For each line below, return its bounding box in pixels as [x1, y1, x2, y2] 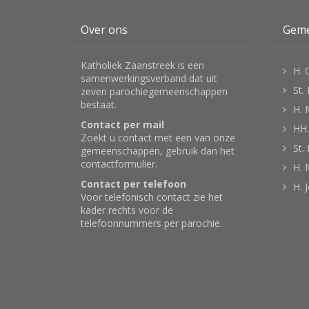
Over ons [81, 22, 128, 38]
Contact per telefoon [81, 177, 186, 191]
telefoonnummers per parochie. [81, 217, 222, 230]
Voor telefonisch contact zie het [81, 190, 223, 204]
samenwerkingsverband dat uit [81, 72, 217, 86]
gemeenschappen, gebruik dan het [81, 144, 235, 158]
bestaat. [81, 98, 117, 112]
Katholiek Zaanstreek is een [81, 59, 204, 72]
